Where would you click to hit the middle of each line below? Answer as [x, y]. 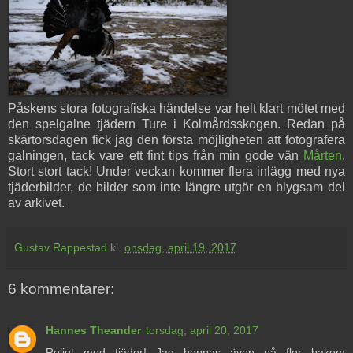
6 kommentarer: [61, 289]
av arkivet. [36, 203]
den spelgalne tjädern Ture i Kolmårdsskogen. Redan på [176, 124]
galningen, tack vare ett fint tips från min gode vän [156, 156]
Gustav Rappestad [61, 248]
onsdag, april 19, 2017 [180, 248]
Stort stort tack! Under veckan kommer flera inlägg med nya [176, 172]
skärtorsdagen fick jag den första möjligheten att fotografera [176, 140]
